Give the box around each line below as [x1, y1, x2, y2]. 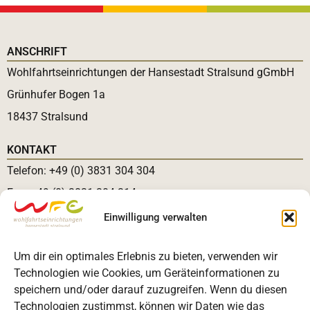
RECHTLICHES [7, 241, 79, 255]
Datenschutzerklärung [7, 293, 114, 307]
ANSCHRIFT [7, 45, 67, 59]
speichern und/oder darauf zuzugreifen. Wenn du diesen [14, 283, 287, 296]
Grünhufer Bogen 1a [7, 88, 105, 102]
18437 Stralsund [7, 110, 88, 124]
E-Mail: [7, 208, 43, 222]
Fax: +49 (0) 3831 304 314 [7, 186, 136, 200]
